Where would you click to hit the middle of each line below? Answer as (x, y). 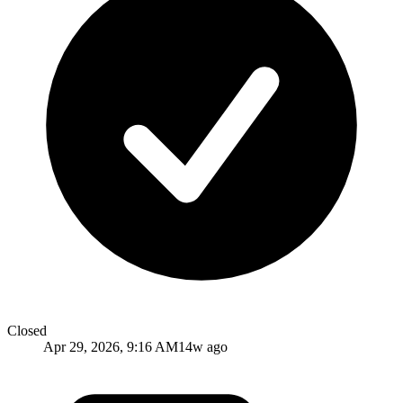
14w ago (203, 346)
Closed (27, 330)
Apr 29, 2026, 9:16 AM (111, 346)
